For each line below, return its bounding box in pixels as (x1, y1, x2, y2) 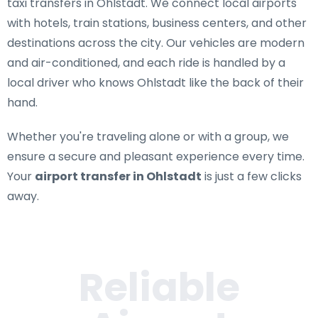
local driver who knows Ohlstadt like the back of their (7, 75, 304, 91)
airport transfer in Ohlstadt (35, 168, 202, 185)
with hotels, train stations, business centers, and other (7, 15, 307, 31)
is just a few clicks (202, 168, 302, 185)
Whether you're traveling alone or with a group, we (7, 128, 289, 145)
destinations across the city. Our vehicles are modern (7, 35, 305, 51)
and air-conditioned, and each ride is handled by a (7, 55, 285, 71)
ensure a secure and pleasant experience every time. (7, 148, 305, 165)
